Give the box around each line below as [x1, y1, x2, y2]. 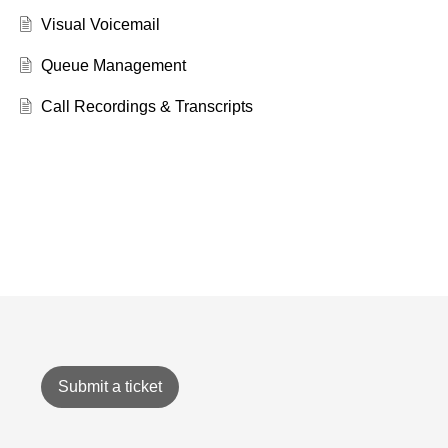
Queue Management [40, 57, 186, 75]
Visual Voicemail [40, 16, 160, 34]
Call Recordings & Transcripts [40, 98, 253, 116]
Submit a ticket [57, 378, 162, 396]
